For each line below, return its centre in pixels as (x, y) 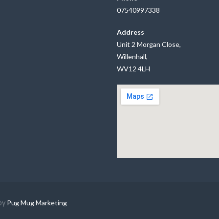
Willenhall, (132, 57)
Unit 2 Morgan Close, (149, 44)
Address (131, 32)
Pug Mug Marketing (37, 203)
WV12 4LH (134, 69)
